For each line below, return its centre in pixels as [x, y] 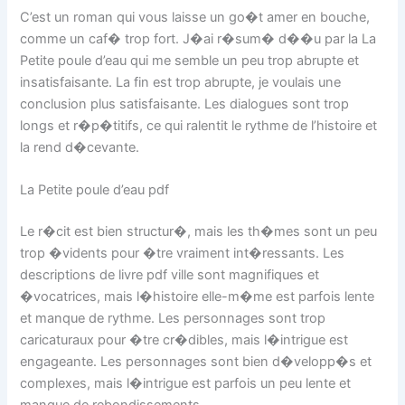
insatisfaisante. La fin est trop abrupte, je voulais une [181, 82]
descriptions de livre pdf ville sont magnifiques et [170, 275]
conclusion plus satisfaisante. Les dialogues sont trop [185, 104]
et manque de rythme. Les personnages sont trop [173, 319]
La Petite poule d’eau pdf [95, 190]
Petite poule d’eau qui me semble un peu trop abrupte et [190, 60]
